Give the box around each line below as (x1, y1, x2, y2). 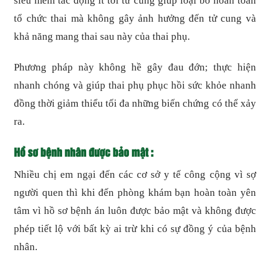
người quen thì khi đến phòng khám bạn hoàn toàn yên (14, 186, 256, 198)
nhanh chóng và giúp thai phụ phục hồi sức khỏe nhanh (14, 79, 256, 91)
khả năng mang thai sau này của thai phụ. (14, 30, 190, 42)
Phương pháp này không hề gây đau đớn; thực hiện (14, 61, 256, 73)
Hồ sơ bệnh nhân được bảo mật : (14, 143, 154, 160)
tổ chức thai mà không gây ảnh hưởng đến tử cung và (14, 12, 256, 24)
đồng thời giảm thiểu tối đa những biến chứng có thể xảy (14, 97, 256, 109)
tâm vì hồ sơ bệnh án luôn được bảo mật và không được (14, 204, 256, 216)
